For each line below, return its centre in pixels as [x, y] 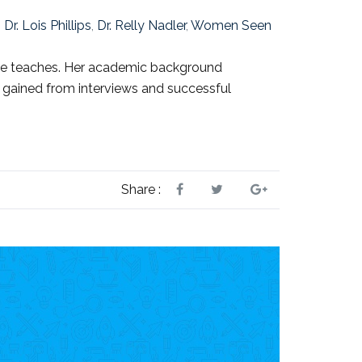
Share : [141, 190]
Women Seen [231, 26]
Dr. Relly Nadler [141, 26]
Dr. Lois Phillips [48, 26]
